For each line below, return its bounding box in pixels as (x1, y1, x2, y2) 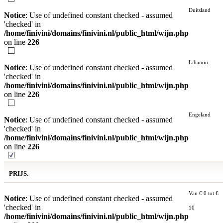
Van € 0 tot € (189, 190, 219, 196)
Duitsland (189, 7, 211, 13)
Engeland (189, 111, 211, 117)
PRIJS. (9, 170, 28, 177)
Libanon (189, 59, 208, 65)
